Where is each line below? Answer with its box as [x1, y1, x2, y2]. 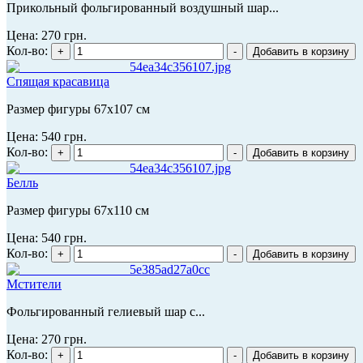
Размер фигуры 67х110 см [6, 203, 149, 217]
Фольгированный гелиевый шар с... [6, 304, 205, 318]
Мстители [6, 276, 62, 291]
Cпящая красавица [6, 74, 109, 88]
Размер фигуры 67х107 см [6, 101, 150, 116]
